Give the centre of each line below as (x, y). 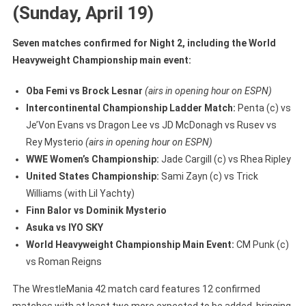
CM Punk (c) (261, 244)
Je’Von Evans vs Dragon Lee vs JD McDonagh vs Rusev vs (151, 125)
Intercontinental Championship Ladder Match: (130, 108)
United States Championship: (92, 176)
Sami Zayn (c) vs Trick (208, 176)
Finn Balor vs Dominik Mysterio (96, 210)
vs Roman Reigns (64, 261)
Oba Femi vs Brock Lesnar (84, 91)
